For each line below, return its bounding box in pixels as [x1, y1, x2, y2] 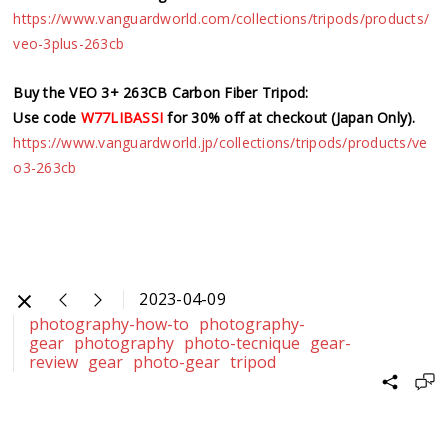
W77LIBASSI [80, 107, 164, 127]
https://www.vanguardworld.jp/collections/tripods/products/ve [13, 132, 428, 152]
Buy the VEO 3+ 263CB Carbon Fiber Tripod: [13, 82, 309, 102]
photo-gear [133, 350, 221, 373]
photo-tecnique [184, 331, 301, 354]
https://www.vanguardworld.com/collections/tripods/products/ [13, 8, 430, 28]
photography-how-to [29, 312, 190, 335]
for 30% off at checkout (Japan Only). [163, 107, 416, 127]
